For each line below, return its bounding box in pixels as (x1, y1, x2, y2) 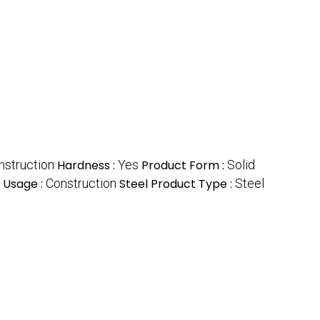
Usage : (3, 176, 46, 193)
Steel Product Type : (119, 176, 235, 193)
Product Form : (141, 157, 227, 174)
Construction (46, 176, 116, 191)
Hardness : (57, 157, 118, 174)
